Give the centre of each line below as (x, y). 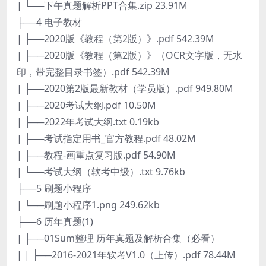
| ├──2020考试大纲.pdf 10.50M (86, 105)
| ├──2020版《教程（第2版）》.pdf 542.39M (115, 38)
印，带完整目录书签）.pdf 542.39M (93, 72)
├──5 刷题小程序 (54, 188)
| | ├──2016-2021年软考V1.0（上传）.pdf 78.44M (126, 254)
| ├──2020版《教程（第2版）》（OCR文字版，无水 (129, 55)
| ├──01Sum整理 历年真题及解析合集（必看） (118, 238)
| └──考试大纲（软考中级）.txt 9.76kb (101, 171)
